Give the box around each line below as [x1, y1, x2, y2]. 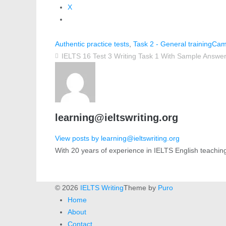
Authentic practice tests [55, 39, 130, 48]
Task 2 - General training [133, 39, 212, 48]
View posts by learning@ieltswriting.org [55, 134, 180, 143]
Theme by [124, 184, 158, 192]
